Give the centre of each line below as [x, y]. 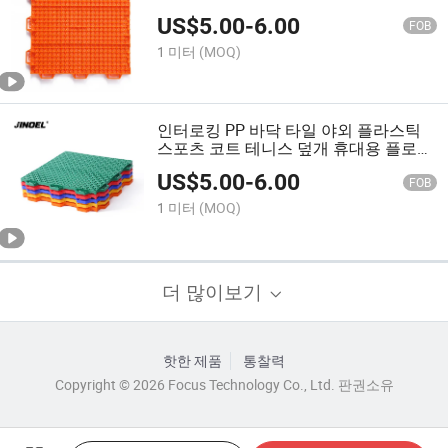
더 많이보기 [214, 291]
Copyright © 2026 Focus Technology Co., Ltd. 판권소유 [224, 384]
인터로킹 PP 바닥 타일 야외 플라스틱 [289, 129]
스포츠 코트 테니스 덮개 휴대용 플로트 [295, 147]
